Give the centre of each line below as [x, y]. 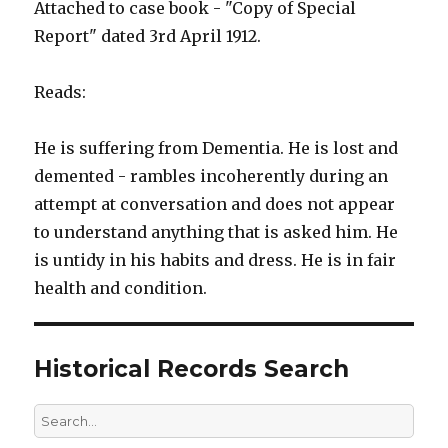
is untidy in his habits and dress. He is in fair [215, 260]
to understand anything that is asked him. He [216, 232]
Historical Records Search [192, 369]
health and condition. [121, 288]
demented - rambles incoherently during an [211, 176]
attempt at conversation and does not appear [215, 204]
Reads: [60, 92]
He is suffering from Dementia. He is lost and [216, 148]
